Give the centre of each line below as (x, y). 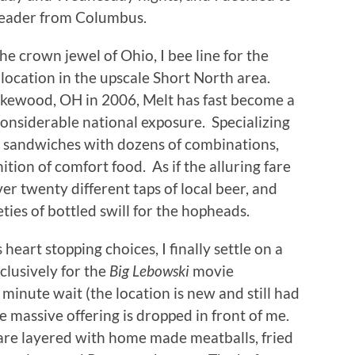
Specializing (251, 121)
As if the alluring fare (221, 166)
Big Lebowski (149, 270)
